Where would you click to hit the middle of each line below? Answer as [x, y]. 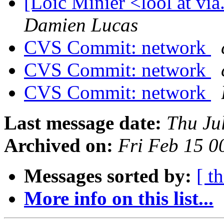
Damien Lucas [81, 25]
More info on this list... [119, 198]
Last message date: [83, 123]
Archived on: [58, 145]
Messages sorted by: [108, 176]
